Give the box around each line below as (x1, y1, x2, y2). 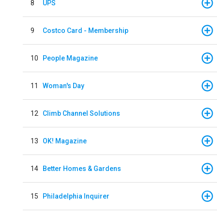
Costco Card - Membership (43, 26, 128, 34)
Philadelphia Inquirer (43, 192, 109, 200)
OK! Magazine (43, 137, 87, 145)
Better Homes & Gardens (43, 164, 121, 172)
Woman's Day (43, 81, 84, 90)
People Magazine (43, 54, 98, 62)
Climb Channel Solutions (43, 109, 120, 117)
